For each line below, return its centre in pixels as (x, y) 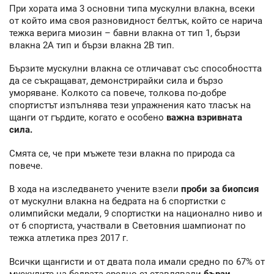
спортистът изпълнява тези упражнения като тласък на (130, 106)
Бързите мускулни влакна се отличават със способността (135, 69)
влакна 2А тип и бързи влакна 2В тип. (92, 45)
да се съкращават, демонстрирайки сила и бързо (116, 81)
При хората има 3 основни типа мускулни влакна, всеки (132, 8)
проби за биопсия (220, 189)
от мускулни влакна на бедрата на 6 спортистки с (117, 202)
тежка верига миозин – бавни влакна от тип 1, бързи (125, 33)
